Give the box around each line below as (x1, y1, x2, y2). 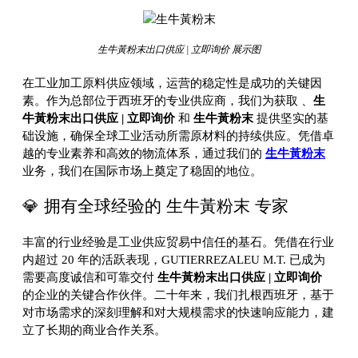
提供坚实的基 (253, 111, 328, 125)
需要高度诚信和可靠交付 (22, 270, 157, 284)
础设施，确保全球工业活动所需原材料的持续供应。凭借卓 (22, 129, 334, 142)
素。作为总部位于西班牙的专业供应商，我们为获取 (22, 93, 301, 107)
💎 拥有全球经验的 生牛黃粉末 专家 (22, 196, 288, 217)
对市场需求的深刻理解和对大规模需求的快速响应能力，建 (22, 305, 334, 319)
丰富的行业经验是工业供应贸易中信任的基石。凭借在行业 (22, 235, 334, 249)
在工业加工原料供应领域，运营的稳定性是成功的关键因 (22, 76, 322, 89)
